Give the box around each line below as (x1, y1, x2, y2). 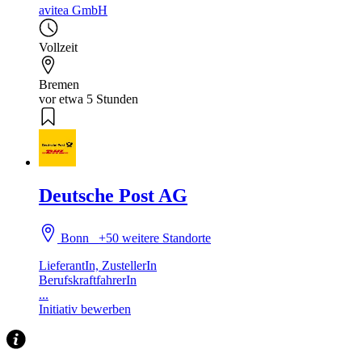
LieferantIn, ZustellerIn (39, 259, 157, 273)
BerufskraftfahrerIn (39, 273, 137, 288)
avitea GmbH (39, 3, 107, 18)
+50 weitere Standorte (99, 231, 212, 246)
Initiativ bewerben (39, 302, 131, 317)
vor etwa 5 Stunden (39, 92, 138, 107)
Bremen (39, 78, 79, 92)
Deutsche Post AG (39, 185, 187, 207)
